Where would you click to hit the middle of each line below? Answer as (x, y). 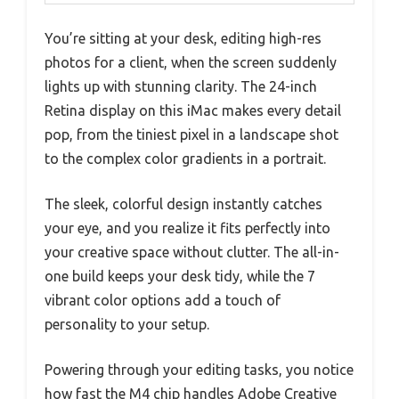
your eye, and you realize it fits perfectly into (187, 228)
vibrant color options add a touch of (163, 301)
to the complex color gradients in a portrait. (185, 159)
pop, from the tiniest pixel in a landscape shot (191, 135)
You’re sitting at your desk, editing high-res (183, 39)
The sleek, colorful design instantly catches (183, 204)
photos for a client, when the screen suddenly (191, 63)
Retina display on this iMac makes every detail (193, 111)
